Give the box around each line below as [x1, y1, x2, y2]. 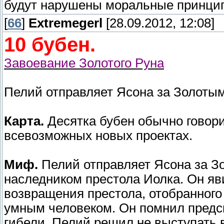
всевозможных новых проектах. [4, 128, 192, 143]
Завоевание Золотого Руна [4, 56, 164, 70]
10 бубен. [4, 33, 95, 56]
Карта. [4, 114, 44, 128]
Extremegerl [28, 16, 102, 30]
